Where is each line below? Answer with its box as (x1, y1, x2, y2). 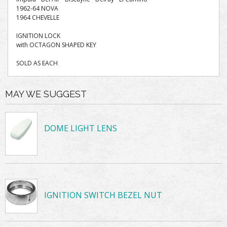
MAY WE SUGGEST (5, 89, 87, 99)
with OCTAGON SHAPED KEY (16, 41, 96, 49)
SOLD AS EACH (16, 59, 58, 67)
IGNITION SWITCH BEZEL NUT (44, 189, 163, 201)
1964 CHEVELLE (16, 13, 59, 22)
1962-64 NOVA (16, 4, 58, 13)
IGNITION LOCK (16, 31, 60, 40)
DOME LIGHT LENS (44, 123, 118, 134)
